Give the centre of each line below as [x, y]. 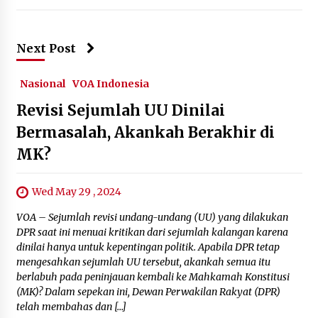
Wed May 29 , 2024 [76, 191]
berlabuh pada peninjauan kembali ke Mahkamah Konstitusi [153, 276]
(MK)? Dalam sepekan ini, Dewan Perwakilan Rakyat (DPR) [148, 291]
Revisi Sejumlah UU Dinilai [120, 110]
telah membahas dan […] [71, 306]
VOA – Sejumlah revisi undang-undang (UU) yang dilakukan [152, 217]
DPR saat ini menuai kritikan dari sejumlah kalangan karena [152, 232]
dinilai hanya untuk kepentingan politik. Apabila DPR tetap [148, 247]
